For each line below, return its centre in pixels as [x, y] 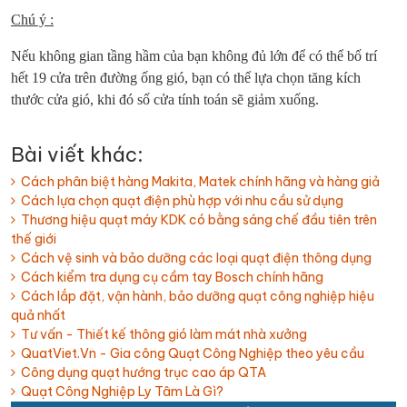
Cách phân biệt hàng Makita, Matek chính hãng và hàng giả [198, 182]
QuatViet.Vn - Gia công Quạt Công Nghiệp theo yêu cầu [190, 353]
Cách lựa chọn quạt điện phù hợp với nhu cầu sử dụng [179, 201]
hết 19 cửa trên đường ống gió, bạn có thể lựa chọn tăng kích [186, 78]
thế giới [34, 239]
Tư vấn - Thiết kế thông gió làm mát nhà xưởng [161, 334]
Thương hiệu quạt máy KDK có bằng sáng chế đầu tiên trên [196, 220]
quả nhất [38, 315]
